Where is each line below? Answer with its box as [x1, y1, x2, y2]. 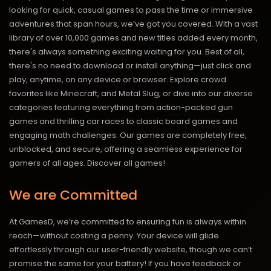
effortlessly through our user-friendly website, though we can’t [9, 243, 252, 255]
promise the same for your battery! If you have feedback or [9, 257, 241, 269]
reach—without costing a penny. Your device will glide [9, 229, 219, 241]
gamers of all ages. [9, 157, 87, 169]
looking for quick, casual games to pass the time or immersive [9, 4, 253, 16]
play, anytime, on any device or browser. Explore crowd [9, 73, 226, 85]
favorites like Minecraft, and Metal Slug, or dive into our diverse [9, 87, 253, 99]
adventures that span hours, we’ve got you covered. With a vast [9, 18, 258, 30]
